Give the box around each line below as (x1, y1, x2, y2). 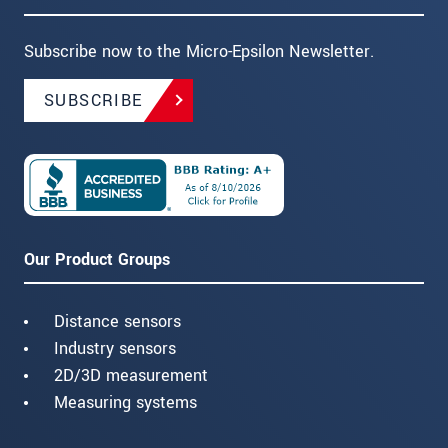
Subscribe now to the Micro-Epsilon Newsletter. (24, 39, 374, 63)
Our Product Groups (24, 247, 170, 271)
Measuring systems (54, 390, 197, 414)
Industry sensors (54, 336, 176, 360)
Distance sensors (54, 309, 181, 333)
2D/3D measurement (54, 363, 208, 387)
